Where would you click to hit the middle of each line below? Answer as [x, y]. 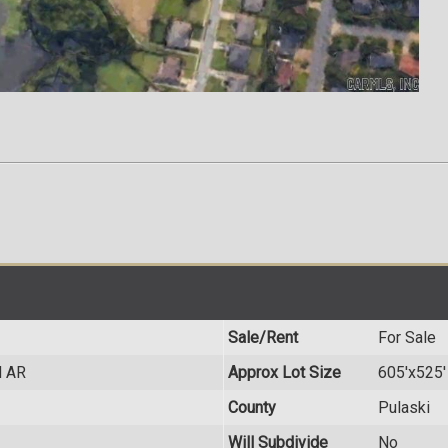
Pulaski [404, 408]
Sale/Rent [263, 338]
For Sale [407, 338]
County [252, 408]
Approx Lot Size [284, 373]
